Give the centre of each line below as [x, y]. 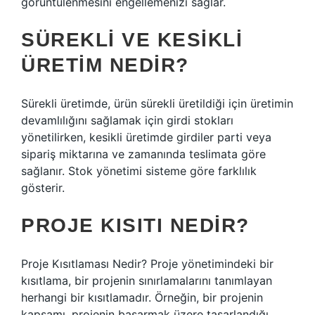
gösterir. [43, 188]
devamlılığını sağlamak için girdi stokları [127, 120]
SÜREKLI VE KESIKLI [132, 40]
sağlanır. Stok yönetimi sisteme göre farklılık [139, 171]
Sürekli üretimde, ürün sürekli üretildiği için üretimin [157, 103]
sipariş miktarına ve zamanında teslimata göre [143, 154]
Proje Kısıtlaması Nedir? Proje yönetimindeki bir [147, 264]
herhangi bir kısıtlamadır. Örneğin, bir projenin [142, 297]
